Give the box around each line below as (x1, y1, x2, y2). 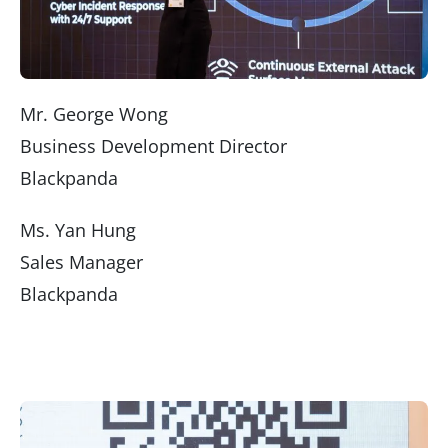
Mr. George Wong (20, 101, 168, 126)
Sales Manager (20, 249, 143, 274)
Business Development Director (20, 133, 287, 158)
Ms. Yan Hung (20, 217, 136, 242)
